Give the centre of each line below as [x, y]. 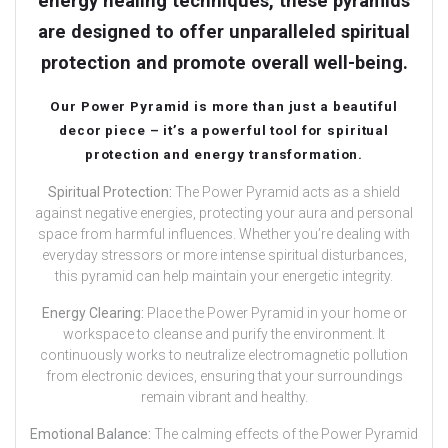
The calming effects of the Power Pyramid [284, 434]
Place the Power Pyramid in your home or [276, 313]
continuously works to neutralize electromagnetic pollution [224, 355]
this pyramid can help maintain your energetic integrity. [224, 276]
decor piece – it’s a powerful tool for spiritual [224, 130]
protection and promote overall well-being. [224, 63]
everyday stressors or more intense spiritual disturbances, [224, 255]
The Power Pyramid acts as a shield [287, 192]
